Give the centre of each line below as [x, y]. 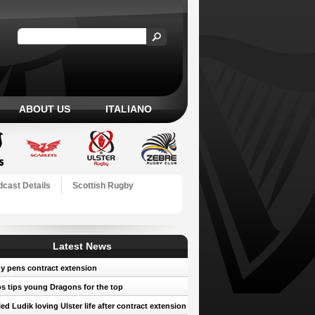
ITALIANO [129, 109]
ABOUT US [44, 109]
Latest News [82, 246]
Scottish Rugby [103, 186]
